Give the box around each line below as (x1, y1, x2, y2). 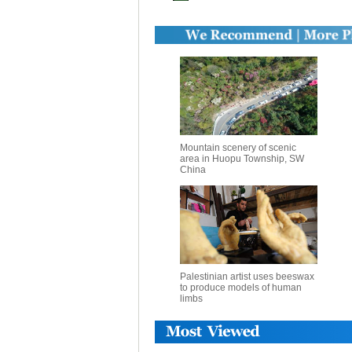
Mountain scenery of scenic (179, 142, 296, 153)
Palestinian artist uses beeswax (179, 271, 314, 282)
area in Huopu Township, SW (179, 153, 304, 164)
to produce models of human (179, 282, 302, 293)
